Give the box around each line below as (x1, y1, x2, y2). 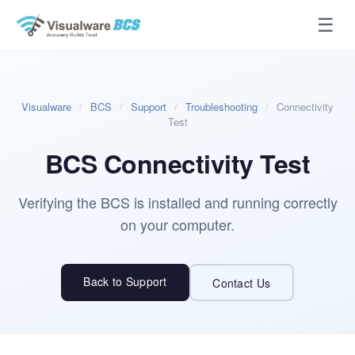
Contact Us (212, 274, 271, 291)
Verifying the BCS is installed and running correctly (17, 192, 338, 212)
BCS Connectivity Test (44, 145, 311, 181)
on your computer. (120, 214, 235, 235)
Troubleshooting (185, 99, 258, 114)
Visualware (21, 99, 71, 114)
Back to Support (83, 273, 167, 289)
